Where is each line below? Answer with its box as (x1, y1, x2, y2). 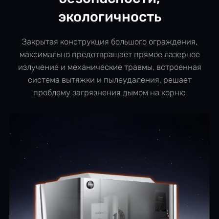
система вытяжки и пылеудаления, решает (27, 75, 192, 85)
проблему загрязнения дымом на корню (33, 88, 186, 98)
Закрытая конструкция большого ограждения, (22, 37, 197, 47)
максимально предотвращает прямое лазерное (19, 49, 200, 60)
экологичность (58, 8, 161, 25)
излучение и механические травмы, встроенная (18, 62, 201, 72)
